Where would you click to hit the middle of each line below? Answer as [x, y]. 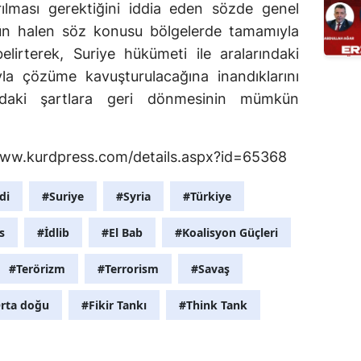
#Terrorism [128, 269]
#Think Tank [213, 305]
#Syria [133, 197]
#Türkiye [207, 197]
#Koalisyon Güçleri [226, 233]
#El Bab [122, 233]
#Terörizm [37, 269]
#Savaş [210, 269]
